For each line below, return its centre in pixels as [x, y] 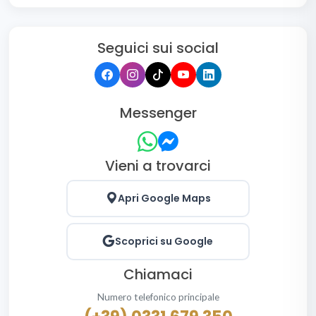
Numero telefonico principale [158, 297]
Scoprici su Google [164, 241]
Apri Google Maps [164, 198]
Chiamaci [158, 274]
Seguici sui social [158, 48]
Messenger [158, 113]
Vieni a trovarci [158, 165]
